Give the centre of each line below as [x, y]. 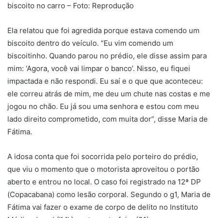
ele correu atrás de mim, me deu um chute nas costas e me [109, 94]
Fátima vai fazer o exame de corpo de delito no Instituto [103, 207]
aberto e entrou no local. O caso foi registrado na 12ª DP [104, 182]
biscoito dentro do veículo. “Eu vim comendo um [90, 43]
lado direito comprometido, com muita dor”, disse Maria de [108, 119]
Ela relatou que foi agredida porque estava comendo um [103, 31]
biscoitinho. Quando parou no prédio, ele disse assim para [107, 56]
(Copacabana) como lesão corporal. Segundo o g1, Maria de [109, 195]
